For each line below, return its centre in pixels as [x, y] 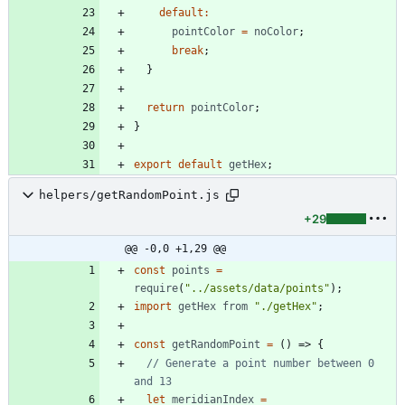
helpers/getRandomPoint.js [129, 195]
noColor [276, 31]
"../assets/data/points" [257, 288]
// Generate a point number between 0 [260, 363]
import [153, 306]
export [153, 164]
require [156, 288]
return [165, 107]
